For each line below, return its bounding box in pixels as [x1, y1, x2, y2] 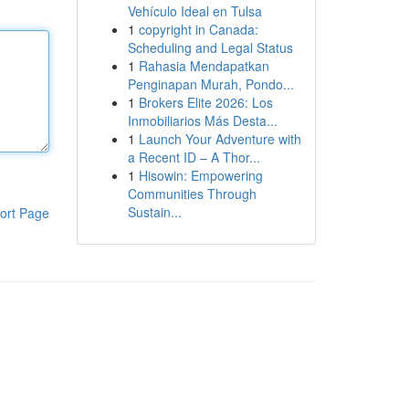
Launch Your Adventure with [138, 130, 301, 148]
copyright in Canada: [138, 20, 258, 38]
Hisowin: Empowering [138, 166, 263, 184]
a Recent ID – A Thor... [127, 148, 260, 166]
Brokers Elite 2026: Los [138, 93, 273, 111]
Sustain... [127, 203, 182, 221]
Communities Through [127, 184, 257, 203]
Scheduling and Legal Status [127, 38, 293, 57]
